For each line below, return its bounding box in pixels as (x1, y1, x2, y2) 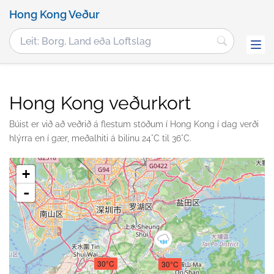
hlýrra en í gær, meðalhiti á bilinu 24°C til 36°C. (9, 133, 191, 143)
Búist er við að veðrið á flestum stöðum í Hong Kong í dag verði (9, 119, 259, 129)
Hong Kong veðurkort (9, 92, 191, 114)
